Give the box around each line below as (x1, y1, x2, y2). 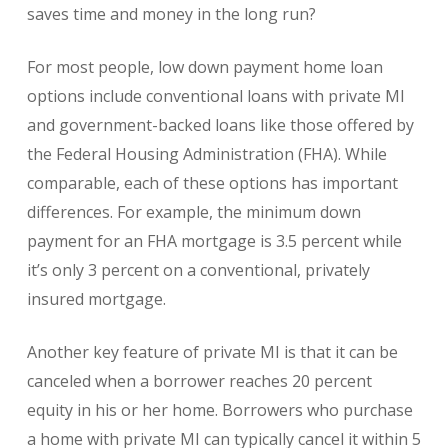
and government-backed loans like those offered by (26, 113, 414, 136)
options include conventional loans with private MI (26, 84, 405, 107)
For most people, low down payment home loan (26, 55, 383, 78)
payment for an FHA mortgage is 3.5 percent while (26, 229, 402, 252)
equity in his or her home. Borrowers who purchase (26, 398, 413, 421)
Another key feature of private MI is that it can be (26, 340, 398, 363)
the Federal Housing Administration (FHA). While (26, 142, 387, 165)
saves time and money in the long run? (26, 2, 316, 25)
